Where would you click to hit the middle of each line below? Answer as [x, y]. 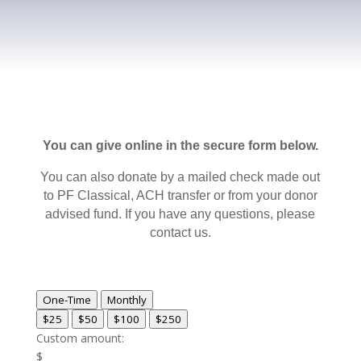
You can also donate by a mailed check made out [180, 176]
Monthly [127, 299]
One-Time [66, 299]
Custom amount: [80, 338]
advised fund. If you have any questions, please [180, 214]
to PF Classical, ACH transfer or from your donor [180, 195]
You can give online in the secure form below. [180, 145]
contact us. [180, 232]
